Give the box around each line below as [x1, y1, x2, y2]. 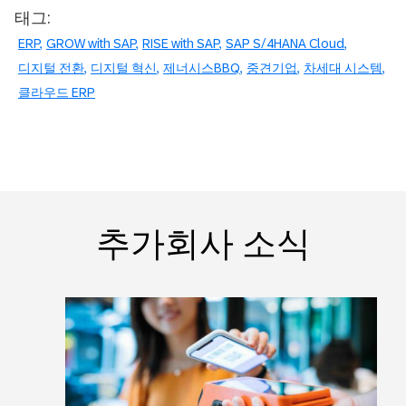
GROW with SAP [46, 36, 136, 51]
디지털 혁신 [91, 61, 157, 75]
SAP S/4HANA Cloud [226, 36, 344, 51]
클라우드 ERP [18, 85, 95, 100]
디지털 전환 [18, 61, 84, 75]
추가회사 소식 [95, 224, 311, 263]
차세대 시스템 [304, 61, 382, 75]
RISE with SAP [142, 36, 219, 51]
